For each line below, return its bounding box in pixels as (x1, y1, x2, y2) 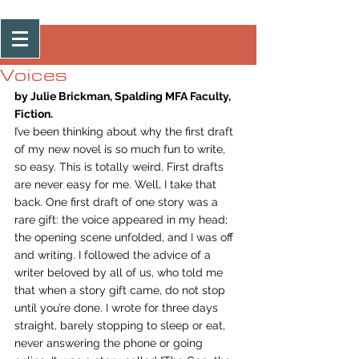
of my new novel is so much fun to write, (14, 143, 228, 155)
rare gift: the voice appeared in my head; (14, 213, 231, 226)
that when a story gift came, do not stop (14, 284, 228, 296)
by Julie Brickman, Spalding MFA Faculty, (14, 90, 233, 103)
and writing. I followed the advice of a (14, 248, 214, 261)
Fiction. (14, 107, 53, 120)
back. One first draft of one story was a (14, 196, 221, 208)
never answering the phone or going (14, 337, 206, 349)
